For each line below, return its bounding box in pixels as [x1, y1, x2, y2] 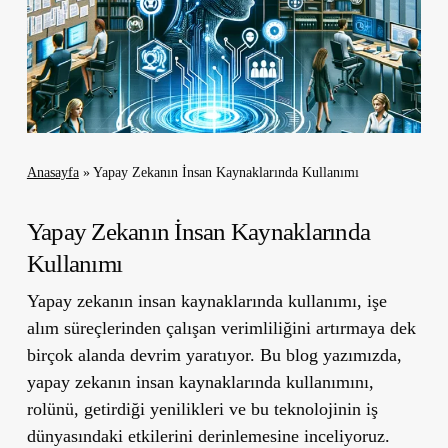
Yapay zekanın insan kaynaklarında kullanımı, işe [26, 290, 387, 311]
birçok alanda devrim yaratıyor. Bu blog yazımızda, [26, 344, 402, 365]
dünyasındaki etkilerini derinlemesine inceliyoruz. [26, 425, 390, 446]
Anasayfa [26, 164, 79, 180]
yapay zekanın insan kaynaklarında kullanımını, [26, 371, 374, 392]
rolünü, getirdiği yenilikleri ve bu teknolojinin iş [26, 398, 378, 419]
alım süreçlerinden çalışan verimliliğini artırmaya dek [26, 317, 416, 338]
